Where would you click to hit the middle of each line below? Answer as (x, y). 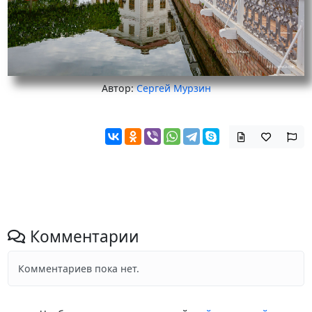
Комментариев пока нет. (78, 268)
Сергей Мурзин (173, 88)
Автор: (119, 88)
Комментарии (82, 236)
